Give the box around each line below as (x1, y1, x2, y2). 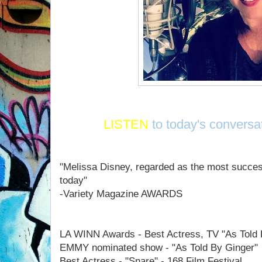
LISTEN (104, 117, 153, 132)
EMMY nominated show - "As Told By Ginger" (60, 242, 258, 253)
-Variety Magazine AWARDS (60, 188, 182, 199)
